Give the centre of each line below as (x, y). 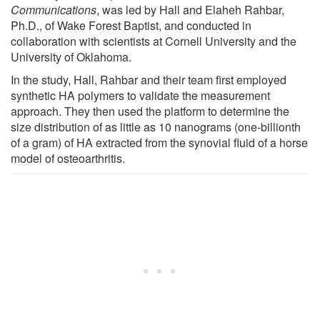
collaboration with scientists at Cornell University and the (154, 41)
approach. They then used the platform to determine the (150, 111)
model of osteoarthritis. (68, 158)
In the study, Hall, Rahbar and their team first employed (149, 79)
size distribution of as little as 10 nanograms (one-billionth (156, 126)
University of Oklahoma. (71, 56)
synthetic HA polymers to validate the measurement (140, 95)
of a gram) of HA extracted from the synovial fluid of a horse (159, 142)
